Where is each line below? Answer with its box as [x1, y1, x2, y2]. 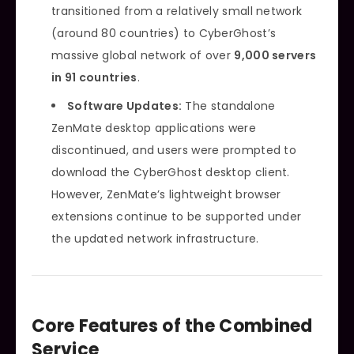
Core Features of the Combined [32, 313, 313, 338]
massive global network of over [51, 47, 235, 64]
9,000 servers [234, 47, 317, 64]
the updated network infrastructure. [51, 231, 259, 247]
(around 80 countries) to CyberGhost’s [51, 25, 277, 42]
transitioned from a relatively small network [51, 3, 303, 20]
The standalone [182, 98, 276, 115]
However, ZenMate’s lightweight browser [51, 186, 281, 203]
